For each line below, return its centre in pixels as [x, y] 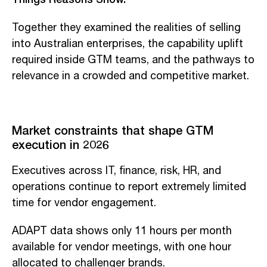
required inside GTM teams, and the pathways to [133, 60]
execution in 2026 [60, 144]
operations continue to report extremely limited [129, 187]
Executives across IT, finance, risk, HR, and [117, 171]
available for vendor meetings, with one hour [122, 247]
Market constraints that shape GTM [113, 130]
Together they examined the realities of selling [126, 28]
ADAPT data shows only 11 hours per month [122, 231]
